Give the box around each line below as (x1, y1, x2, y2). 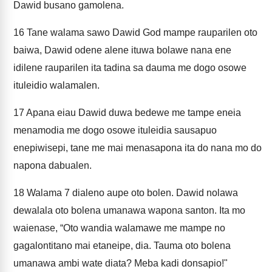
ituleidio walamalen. (13, 80, 100, 90)
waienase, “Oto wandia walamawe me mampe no (13, 223, 225, 233)
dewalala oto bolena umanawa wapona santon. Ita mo (13, 205, 245, 216)
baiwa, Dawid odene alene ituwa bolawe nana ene (13, 45, 231, 55)
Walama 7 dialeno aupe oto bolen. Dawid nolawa (24, 188, 238, 198)
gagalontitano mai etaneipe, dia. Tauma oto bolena (13, 240, 231, 251)
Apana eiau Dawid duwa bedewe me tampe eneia (24, 107, 241, 118)
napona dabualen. (13, 160, 92, 171)
